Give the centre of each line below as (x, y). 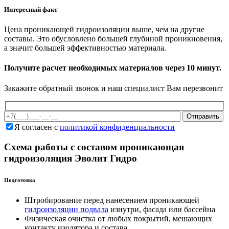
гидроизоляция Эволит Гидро (71, 158)
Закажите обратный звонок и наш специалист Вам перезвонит (113, 88)
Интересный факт (31, 9)
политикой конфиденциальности (117, 127)
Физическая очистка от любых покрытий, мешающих (118, 218)
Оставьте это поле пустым (49, 116)
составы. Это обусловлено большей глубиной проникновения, (113, 39)
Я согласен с (37, 127)
